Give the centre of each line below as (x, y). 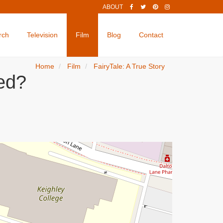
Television (42, 35)
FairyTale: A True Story (129, 66)
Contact (151, 35)
